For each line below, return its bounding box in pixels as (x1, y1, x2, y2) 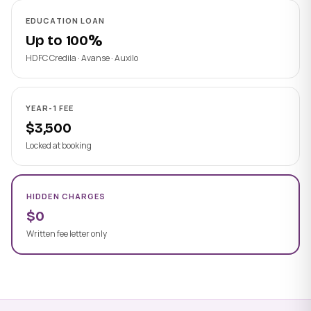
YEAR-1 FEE (26, 103, 74, 114)
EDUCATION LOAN (26, 15, 106, 26)
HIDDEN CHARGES (26, 191, 106, 202)
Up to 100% (26, 32, 102, 49)
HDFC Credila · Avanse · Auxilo (26, 52, 138, 65)
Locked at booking (26, 140, 92, 152)
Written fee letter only (26, 228, 107, 240)
